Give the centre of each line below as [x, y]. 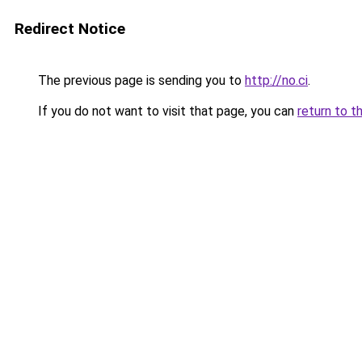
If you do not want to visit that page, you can [166, 111]
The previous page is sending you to [140, 80]
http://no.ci [276, 80]
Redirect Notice [70, 29]
